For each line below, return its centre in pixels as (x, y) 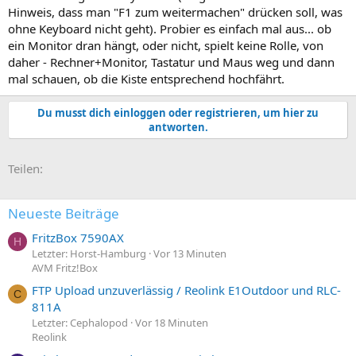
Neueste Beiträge (64, 213)
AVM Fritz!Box (65, 267)
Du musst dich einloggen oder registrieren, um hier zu (178, 112)
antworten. (178, 127)
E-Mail (83, 166)
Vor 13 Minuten (190, 253)
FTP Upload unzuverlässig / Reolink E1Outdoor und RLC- (186, 290)
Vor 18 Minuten (172, 323)
